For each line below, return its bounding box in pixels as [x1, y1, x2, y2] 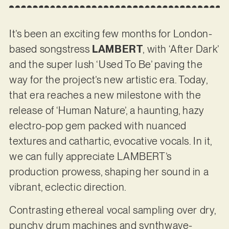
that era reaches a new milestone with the [9, 89, 201, 102]
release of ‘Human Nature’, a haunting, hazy [9, 104, 204, 117]
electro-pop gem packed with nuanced [9, 120, 187, 132]
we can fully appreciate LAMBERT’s [9, 150, 172, 163]
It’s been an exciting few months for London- [9, 28, 213, 40]
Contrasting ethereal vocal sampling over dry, [9, 203, 216, 216]
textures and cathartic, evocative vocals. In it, [9, 135, 212, 148]
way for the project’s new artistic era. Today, [9, 74, 208, 86]
